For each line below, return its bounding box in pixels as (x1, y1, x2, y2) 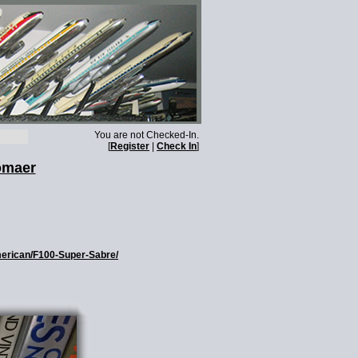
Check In (157, 141, 197, 152)
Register (110, 141, 149, 152)
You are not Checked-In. (94, 129, 199, 141)
